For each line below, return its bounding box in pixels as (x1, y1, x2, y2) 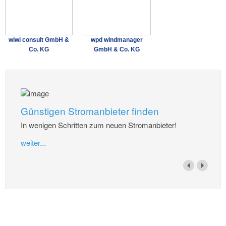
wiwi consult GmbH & (9, 36, 70, 44)
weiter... (21, 137, 46, 148)
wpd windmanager (91, 36, 143, 44)
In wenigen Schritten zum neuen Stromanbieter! (21, 120, 177, 131)
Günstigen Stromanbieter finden (21, 103, 159, 118)
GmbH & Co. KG (94, 46, 140, 53)
